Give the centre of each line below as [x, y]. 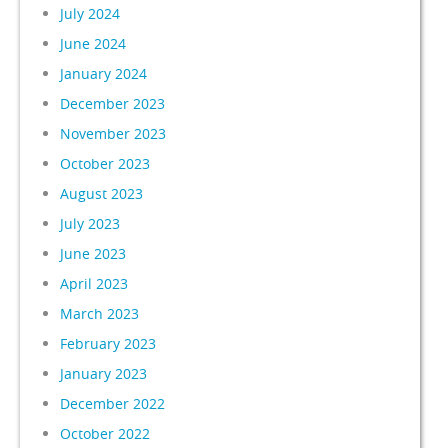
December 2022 [113, 403]
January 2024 [104, 73]
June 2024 [93, 43]
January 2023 [104, 373]
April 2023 [94, 283]
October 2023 [105, 163]
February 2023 [108, 343]
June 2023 [93, 253]
